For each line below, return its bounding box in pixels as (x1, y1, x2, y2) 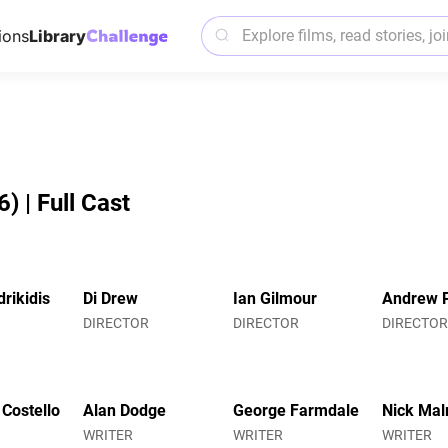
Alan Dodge (83, 400, 167, 420)
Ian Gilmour (232, 288, 317, 308)
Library (28, 26, 86, 46)
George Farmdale (232, 400, 359, 420)
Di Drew (83, 288, 139, 308)
